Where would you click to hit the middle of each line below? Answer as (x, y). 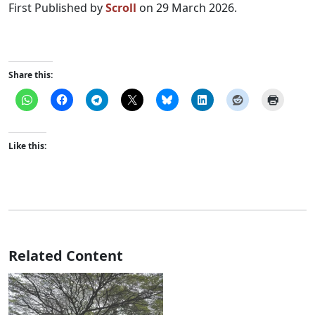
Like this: (27, 146)
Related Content (66, 256)
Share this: (31, 75)
